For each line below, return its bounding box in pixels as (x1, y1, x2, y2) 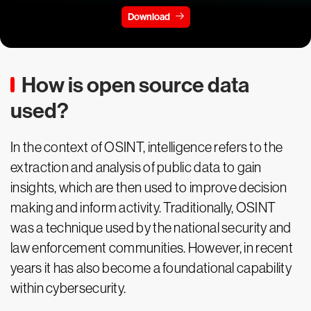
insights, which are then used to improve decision (10, 180, 287, 196)
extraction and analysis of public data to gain (10, 160, 262, 176)
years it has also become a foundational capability (10, 260, 292, 276)
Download (127, 10, 170, 23)
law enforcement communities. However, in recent (10, 240, 294, 256)
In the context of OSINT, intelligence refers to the (10, 140, 283, 155)
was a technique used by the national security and (10, 220, 292, 236)
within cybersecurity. (10, 280, 126, 296)
